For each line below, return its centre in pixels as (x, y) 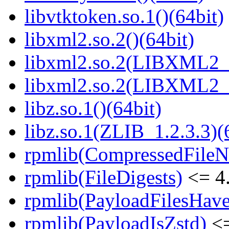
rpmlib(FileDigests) (104, 177)
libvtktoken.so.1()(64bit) (124, 16)
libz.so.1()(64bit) (93, 108)
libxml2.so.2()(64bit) (109, 39)
